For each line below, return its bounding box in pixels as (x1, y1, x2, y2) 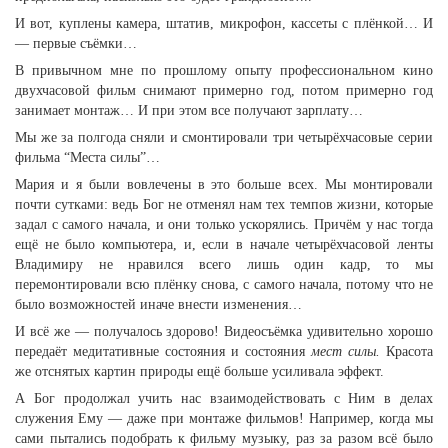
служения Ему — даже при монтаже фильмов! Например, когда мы (15, 411, 433, 426)
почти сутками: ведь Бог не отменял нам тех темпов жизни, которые (15, 197, 433, 212)
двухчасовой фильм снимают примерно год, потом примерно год (15, 83, 433, 98)
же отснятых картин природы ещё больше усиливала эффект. (15, 364, 384, 379)
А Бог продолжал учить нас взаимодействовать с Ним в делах (15, 391, 433, 406)
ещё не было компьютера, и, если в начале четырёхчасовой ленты (15, 237, 433, 252)
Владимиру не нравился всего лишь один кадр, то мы (15, 257, 433, 272)
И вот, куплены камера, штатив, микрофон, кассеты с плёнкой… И (15, 16, 433, 31)
